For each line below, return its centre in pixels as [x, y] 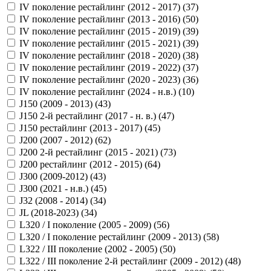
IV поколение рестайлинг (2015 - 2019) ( [103, 31]
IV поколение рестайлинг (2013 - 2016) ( [103, 19]
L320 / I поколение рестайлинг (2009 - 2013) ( [113, 237]
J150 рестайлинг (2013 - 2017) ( [83, 128]
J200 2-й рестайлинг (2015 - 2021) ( [91, 152]
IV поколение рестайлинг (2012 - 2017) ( [103, 7]
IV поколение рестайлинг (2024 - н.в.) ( [100, 91]
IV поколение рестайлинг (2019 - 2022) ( [103, 67]
